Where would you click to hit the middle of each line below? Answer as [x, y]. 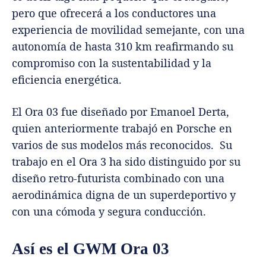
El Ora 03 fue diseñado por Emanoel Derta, [121, 111]
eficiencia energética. [67, 79]
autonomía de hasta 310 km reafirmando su [123, 46]
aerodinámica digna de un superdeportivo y [125, 194]
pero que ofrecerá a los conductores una [114, 13]
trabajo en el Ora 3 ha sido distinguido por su [126, 161]
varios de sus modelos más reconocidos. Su [122, 145]
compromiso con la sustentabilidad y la [112, 63]
